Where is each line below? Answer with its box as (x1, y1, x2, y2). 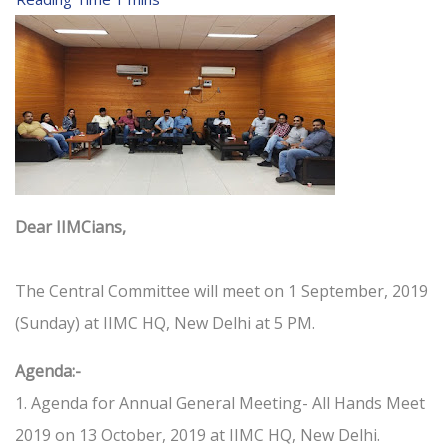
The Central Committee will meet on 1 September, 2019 (15, 280, 428, 303)
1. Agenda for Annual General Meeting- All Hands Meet (15, 392, 425, 415)
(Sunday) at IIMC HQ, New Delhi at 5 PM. (15, 312, 315, 335)
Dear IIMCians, (15, 216, 126, 239)
